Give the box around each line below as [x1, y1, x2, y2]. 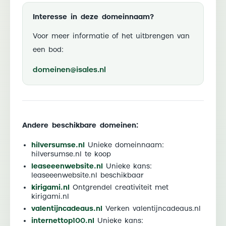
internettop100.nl [31, 216, 94, 225]
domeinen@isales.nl [33, 65, 106, 74]
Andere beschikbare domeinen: [22, 121, 138, 130]
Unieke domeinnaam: [85, 141, 164, 149]
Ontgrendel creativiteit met [70, 183, 168, 192]
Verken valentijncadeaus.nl [102, 204, 201, 213]
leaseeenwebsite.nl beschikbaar [31, 171, 144, 180]
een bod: [33, 45, 64, 54]
